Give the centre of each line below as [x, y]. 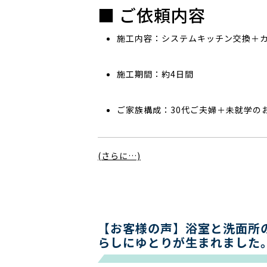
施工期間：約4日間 [155, 74]
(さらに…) [119, 156]
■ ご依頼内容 [152, 15]
